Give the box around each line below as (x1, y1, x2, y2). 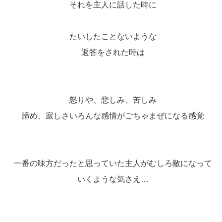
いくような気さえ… (77, 174, 149, 183)
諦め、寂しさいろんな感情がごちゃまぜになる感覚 (21, 111, 204, 120)
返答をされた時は (81, 48, 145, 56)
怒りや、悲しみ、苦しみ (69, 95, 157, 104)
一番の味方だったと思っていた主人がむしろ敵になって (13, 159, 212, 167)
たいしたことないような (69, 32, 157, 41)
